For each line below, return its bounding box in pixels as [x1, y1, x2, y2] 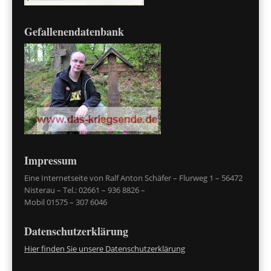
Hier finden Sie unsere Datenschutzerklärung [24, 243, 185, 254]
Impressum [24, 152, 77, 168]
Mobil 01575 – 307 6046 [24, 197, 107, 207]
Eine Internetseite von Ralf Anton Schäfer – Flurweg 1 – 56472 [24, 172, 243, 183]
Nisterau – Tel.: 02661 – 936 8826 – [24, 184, 145, 195]
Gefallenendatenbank [24, 23, 124, 39]
